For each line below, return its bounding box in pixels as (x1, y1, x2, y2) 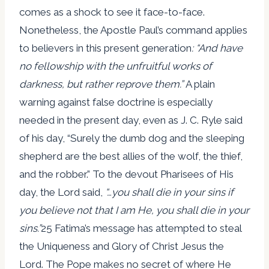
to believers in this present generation (19, 41, 192, 54)
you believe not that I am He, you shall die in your (19, 204, 249, 216)
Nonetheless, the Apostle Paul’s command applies (19, 23, 247, 36)
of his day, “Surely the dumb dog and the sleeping (19, 131, 244, 144)
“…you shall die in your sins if (105, 186, 234, 198)
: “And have (192, 41, 243, 54)
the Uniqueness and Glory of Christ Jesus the (19, 240, 224, 252)
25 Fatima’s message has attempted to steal (41, 222, 241, 234)
